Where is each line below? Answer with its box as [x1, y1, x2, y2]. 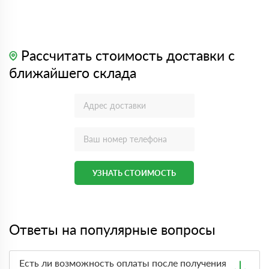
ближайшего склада [9, 64, 136, 81]
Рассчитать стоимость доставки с [17, 46, 235, 64]
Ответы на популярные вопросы [9, 220, 216, 238]
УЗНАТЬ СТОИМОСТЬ [92, 168, 176, 178]
